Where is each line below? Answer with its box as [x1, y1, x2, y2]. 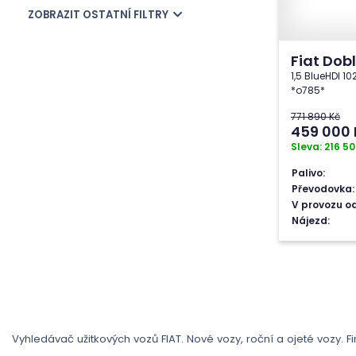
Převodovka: [292, 182, 354, 195]
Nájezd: [292, 214, 330, 227]
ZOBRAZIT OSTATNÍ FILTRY [28, 7, 171, 23]
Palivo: [292, 166, 325, 180]
